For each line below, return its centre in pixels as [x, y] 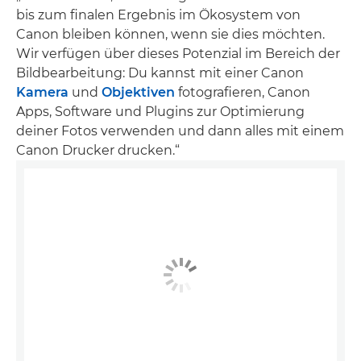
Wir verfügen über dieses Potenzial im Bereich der [178, 54]
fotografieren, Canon [243, 92]
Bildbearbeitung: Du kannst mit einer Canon [160, 73]
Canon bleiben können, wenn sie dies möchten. [170, 34]
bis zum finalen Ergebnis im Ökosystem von [158, 15]
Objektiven [138, 92]
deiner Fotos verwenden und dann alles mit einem [180, 131]
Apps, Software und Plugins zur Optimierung [160, 112]
